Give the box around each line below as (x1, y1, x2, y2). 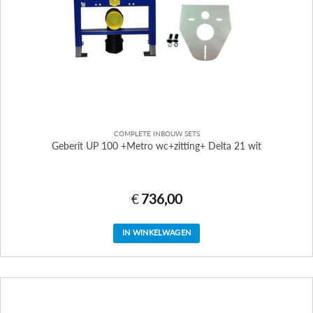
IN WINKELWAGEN (122, 228, 191, 238)
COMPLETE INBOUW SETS (113, 129, 200, 138)
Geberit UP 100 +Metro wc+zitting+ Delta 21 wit (52, 140, 261, 152)
